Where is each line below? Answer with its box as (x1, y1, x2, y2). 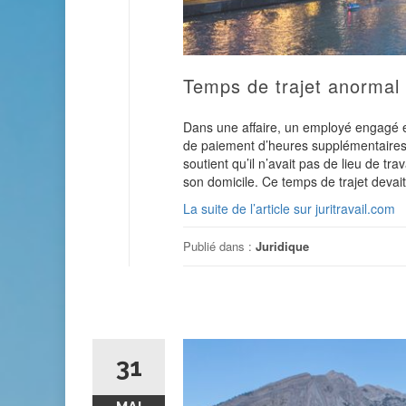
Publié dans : (183, 237, 256, 255)
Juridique (256, 237, 309, 255)
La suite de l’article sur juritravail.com (183, 198, 395, 217)
